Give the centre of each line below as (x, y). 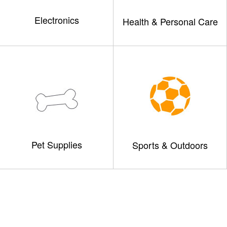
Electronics (56, 20)
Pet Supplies (56, 144)
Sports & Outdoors (170, 145)
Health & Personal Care (170, 21)
